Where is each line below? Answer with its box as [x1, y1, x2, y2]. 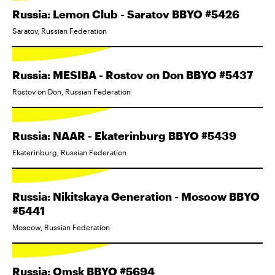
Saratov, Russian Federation [12, 26, 107, 35]
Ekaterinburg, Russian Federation [12, 148, 126, 157]
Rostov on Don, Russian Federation [12, 87, 131, 96]
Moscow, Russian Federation [12, 223, 110, 231]
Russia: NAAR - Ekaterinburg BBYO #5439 [12, 129, 236, 142]
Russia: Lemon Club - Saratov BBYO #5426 [12, 7, 239, 21]
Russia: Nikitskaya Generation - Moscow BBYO [12, 190, 260, 203]
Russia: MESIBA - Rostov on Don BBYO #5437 [12, 68, 253, 82]
